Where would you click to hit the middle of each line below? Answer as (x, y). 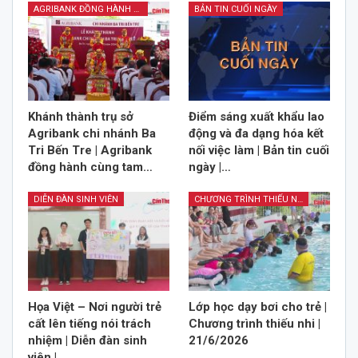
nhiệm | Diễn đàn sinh (88, 340)
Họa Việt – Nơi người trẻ (95, 306)
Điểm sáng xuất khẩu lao (257, 116)
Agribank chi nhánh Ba (92, 133)
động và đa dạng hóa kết (256, 133)
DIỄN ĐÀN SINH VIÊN (76, 199)
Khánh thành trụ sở (81, 116)
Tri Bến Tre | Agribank (90, 150)
